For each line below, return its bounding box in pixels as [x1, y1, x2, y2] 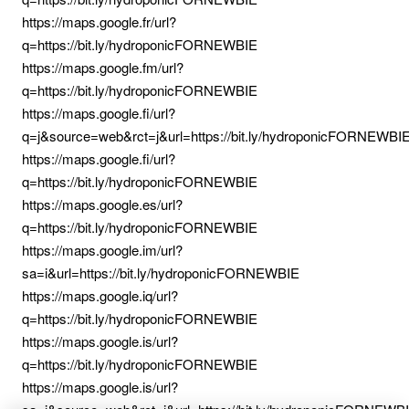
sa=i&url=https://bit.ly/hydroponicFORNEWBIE [22, 263, 299, 282]
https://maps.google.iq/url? [22, 286, 178, 305]
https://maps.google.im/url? [22, 240, 183, 259]
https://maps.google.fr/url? [22, 12, 176, 31]
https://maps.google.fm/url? [22, 58, 184, 77]
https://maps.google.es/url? [22, 194, 183, 214]
